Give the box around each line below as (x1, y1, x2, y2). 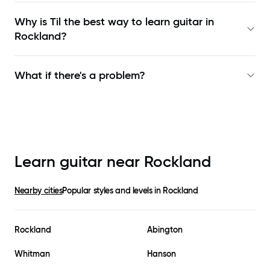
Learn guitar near (14, 152, 144, 172)
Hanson (147, 248, 176, 260)
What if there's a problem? (14, 69, 145, 83)
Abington (147, 224, 183, 236)
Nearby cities (14, 185, 63, 196)
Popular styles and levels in (62, 185, 163, 196)
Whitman (14, 248, 50, 260)
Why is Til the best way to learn (14, 15, 173, 29)
